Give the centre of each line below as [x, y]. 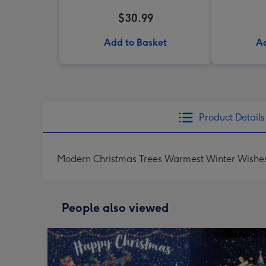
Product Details [232, 117]
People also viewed [115, 208]
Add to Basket [135, 42]
